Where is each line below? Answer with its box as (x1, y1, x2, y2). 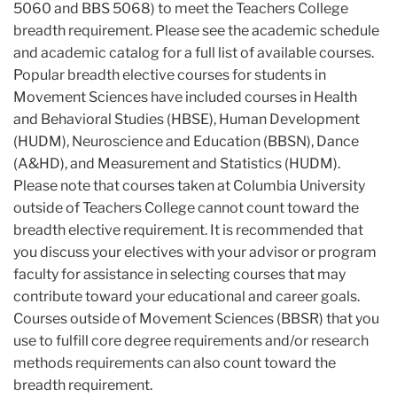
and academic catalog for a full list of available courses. (13, 43, 374, 61)
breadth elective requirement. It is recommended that (13, 221, 363, 238)
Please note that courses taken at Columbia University (13, 176, 365, 194)
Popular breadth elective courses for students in (13, 66, 326, 83)
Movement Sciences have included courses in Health (13, 88, 357, 105)
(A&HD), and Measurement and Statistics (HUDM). (13, 154, 340, 172)
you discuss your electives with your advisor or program (13, 243, 377, 261)
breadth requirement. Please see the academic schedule (13, 21, 379, 39)
